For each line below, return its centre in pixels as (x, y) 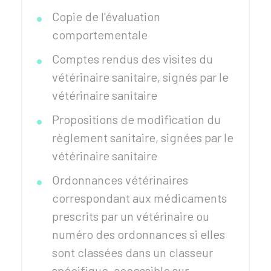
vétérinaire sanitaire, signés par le (140, 77)
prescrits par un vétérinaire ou (131, 216)
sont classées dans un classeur (132, 252)
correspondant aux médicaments (139, 198)
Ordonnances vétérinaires (120, 180)
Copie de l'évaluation (106, 16)
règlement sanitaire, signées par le (143, 137)
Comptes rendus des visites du (132, 59)
